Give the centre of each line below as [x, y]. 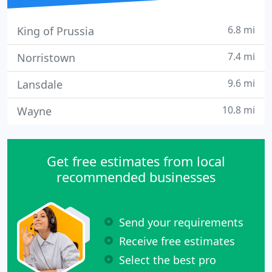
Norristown [46, 58]
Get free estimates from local [136, 161]
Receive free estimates [177, 241]
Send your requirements [181, 222]
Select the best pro [168, 260]
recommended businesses [136, 177]
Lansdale [40, 84]
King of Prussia [56, 31]
